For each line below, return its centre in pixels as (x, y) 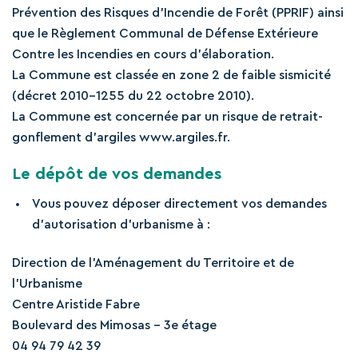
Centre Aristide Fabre (76, 304)
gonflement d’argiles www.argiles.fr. (121, 137)
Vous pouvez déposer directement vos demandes (179, 204)
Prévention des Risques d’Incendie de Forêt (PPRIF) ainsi (178, 13)
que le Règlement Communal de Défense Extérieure (165, 34)
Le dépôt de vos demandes (117, 174)
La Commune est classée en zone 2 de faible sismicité (171, 75)
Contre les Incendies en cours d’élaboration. (143, 54)
